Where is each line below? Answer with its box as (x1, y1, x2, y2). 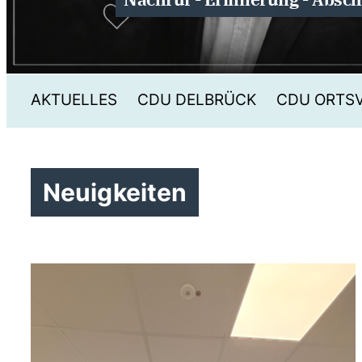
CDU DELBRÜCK (137, 90, 256, 109)
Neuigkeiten (43, 178, 187, 207)
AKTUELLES (31, 90, 117, 109)
